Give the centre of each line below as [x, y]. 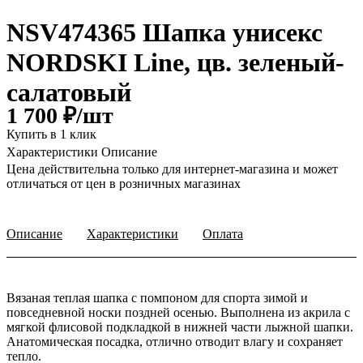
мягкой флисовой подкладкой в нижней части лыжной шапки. [180, 327]
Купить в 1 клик [51, 135]
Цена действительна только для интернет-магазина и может [172, 169]
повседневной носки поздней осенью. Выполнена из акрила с [178, 313]
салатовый [69, 93]
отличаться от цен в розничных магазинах [124, 184]
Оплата [223, 234]
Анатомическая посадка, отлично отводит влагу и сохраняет [175, 342]
